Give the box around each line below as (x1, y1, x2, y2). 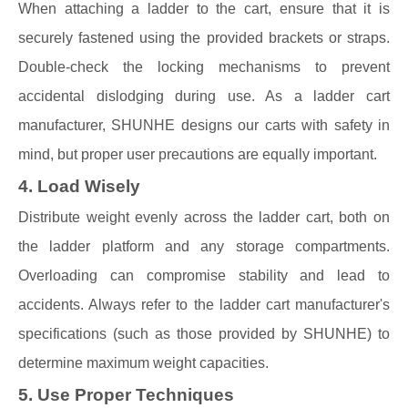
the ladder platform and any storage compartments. (18, 239, 390, 254)
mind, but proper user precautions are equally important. (18, 147, 377, 162)
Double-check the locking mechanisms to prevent (18, 59, 390, 75)
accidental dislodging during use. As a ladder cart (18, 88, 390, 104)
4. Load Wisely (18, 177, 140, 196)
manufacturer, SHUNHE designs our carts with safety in (18, 117, 390, 133)
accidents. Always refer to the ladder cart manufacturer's (18, 297, 390, 312)
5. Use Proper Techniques (18, 385, 234, 404)
